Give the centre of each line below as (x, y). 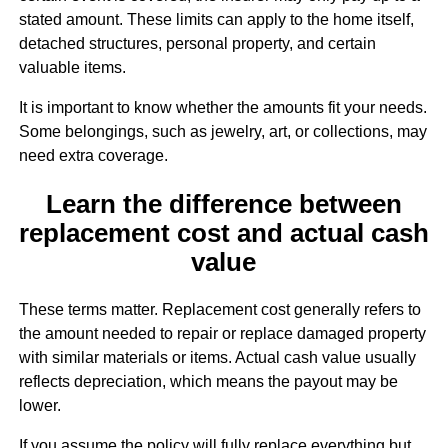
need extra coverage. (93, 156)
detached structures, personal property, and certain (197, 44)
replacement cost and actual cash (223, 232)
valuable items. (72, 68)
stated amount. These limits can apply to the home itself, (216, 20)
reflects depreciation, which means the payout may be (208, 381)
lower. (39, 405)
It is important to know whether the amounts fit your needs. (222, 108)
